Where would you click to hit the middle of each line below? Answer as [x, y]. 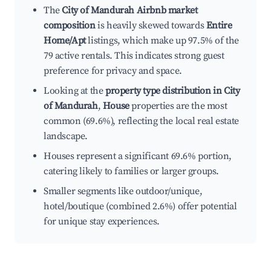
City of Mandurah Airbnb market [130, 11]
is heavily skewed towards [151, 26]
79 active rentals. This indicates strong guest [134, 56]
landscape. [66, 136]
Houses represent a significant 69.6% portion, [138, 156]
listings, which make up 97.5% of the [162, 41]
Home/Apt [65, 41]
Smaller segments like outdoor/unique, [123, 191]
